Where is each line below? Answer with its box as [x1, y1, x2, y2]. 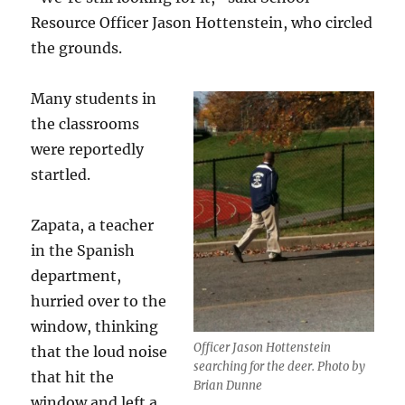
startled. [31, 165, 91, 184]
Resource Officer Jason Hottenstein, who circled [31, 14, 373, 32]
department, [31, 267, 122, 285]
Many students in [31, 89, 157, 108]
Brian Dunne [193, 378, 262, 394]
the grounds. [31, 39, 123, 57]
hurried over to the [31, 292, 167, 310]
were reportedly [31, 140, 145, 158]
